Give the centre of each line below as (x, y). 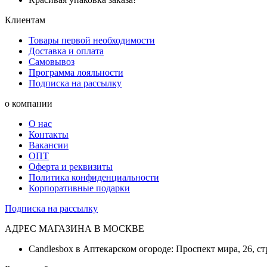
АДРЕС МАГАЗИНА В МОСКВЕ (74, 229)
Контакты (49, 135)
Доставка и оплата (66, 51)
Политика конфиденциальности (94, 178)
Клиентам (25, 20)
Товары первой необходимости (92, 41)
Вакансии (49, 145)
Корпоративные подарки (79, 188)
